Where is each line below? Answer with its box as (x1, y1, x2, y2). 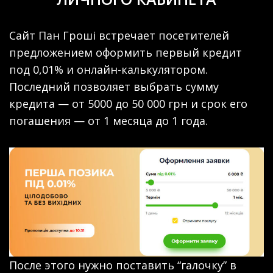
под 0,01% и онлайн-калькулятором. (9, 62, 208, 77)
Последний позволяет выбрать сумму (9, 79, 219, 94)
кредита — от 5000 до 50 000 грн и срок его (9, 96, 247, 111)
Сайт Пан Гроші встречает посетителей (9, 27, 229, 43)
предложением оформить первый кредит (9, 44, 242, 60)
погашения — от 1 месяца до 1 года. (9, 113, 208, 128)
